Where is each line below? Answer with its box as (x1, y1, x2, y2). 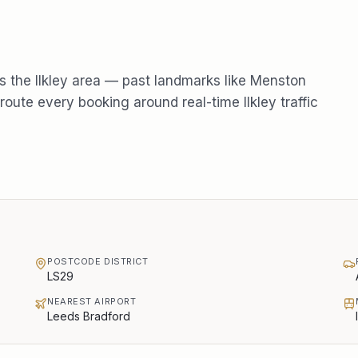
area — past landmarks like (68, 73, 250, 89)
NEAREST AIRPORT (47, 296, 137, 307)
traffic (276, 94, 318, 110)
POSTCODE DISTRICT (47, 256, 149, 267)
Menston (250, 73, 306, 89)
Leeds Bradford (47, 309, 130, 323)
